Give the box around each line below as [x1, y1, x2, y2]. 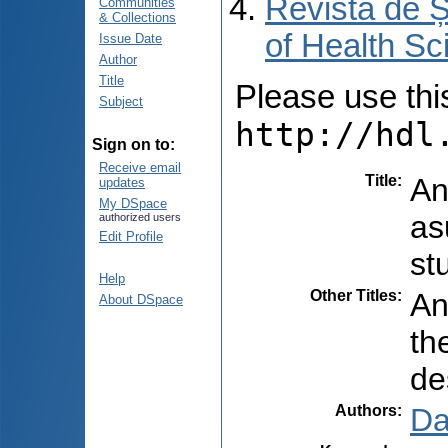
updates [99, 175, 145, 190]
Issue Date [99, 31, 162, 46]
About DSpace [99, 292, 183, 307]
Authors [335, 401, 397, 419]
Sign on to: [92, 136, 175, 153]
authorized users [99, 211, 181, 223]
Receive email [99, 160, 181, 175]
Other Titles [310, 286, 397, 304]
